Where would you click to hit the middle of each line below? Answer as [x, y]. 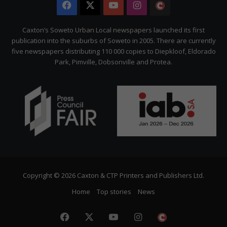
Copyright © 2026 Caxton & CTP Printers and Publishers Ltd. [113, 175]
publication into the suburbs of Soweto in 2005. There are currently [113, 40]
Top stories [114, 191]
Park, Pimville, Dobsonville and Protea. [113, 62]
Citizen [185, 26]
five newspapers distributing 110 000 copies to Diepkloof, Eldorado [113, 51]
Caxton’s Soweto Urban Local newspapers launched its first [113, 30]
